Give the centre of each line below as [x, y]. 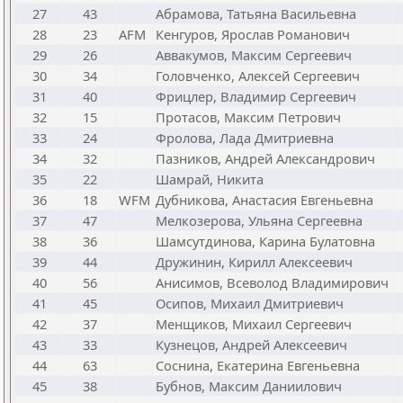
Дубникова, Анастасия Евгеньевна [264, 200]
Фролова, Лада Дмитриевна [245, 138]
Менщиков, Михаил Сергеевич [254, 324]
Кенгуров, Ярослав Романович [253, 34]
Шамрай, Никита [210, 179]
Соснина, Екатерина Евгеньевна [258, 365]
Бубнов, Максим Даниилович [249, 386]
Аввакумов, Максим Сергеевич [254, 55]
